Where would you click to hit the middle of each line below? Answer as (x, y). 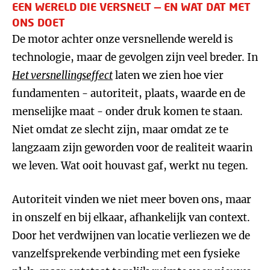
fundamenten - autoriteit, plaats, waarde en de (129, 93)
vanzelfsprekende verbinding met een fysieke (126, 254)
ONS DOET (39, 22)
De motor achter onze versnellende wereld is (123, 39)
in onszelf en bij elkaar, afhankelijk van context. (131, 218)
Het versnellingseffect (62, 75)
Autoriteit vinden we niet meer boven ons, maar (132, 199)
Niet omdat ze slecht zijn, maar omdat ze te (120, 130)
